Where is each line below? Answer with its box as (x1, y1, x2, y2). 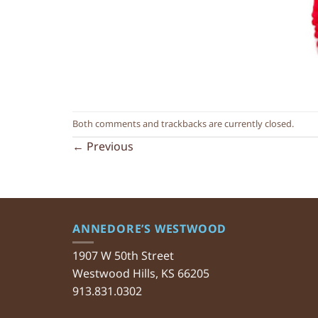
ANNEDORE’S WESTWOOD (72, 220, 227, 236)
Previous (84, 138, 133, 154)
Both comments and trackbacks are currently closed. (72, 116, 294, 130)
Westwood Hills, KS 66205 (72, 265, 209, 281)
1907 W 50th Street (72, 247, 174, 263)
